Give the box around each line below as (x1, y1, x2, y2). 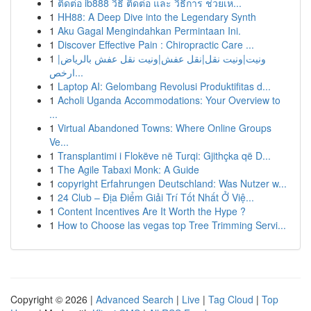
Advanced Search (96, 292, 174, 306)
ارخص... (75, 65, 83, 79)
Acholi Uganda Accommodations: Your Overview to (58, 93, 280, 107)
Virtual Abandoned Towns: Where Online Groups (58, 121, 271, 135)
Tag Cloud (208, 292, 253, 306)
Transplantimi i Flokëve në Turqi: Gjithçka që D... (58, 149, 271, 162)
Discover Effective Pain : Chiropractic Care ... (58, 37, 254, 51)
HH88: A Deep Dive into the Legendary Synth (58, 10, 256, 24)
